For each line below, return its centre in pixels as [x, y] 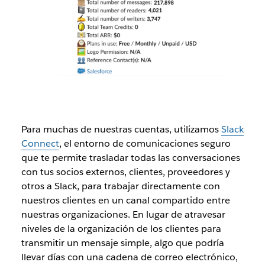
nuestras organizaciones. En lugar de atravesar [123, 214]
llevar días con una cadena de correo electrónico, [129, 257]
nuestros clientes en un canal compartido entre [125, 200]
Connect [40, 143]
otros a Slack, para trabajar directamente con [120, 186]
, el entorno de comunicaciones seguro [145, 143]
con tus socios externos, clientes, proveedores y [125, 172]
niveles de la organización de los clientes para [121, 228]
